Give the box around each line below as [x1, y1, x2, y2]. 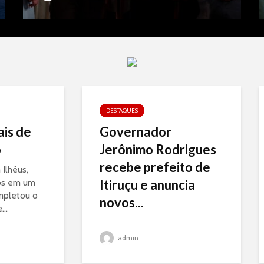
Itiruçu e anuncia [100, 177, 195, 193]
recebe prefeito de [100, 159, 210, 175]
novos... [100, 194, 144, 210]
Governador [100, 124, 171, 140]
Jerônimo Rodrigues [100, 141, 216, 157]
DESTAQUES [106, 107, 138, 114]
